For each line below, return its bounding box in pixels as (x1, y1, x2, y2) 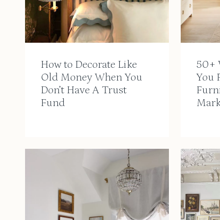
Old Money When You (41, 71, 142, 84)
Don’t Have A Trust (41, 84, 127, 97)
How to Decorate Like (41, 58, 137, 71)
